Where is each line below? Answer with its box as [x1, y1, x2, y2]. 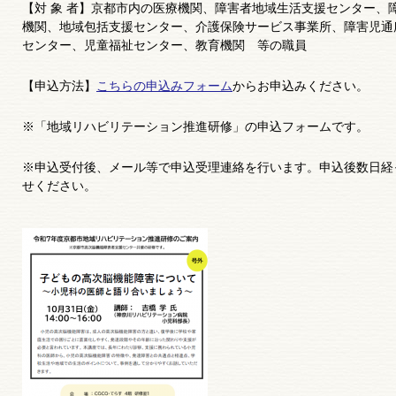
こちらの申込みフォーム [96, 79, 232, 93]
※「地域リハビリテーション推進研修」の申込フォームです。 [22, 119, 369, 133]
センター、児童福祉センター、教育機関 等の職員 [22, 38, 307, 52]
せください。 [22, 179, 96, 193]
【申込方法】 [22, 79, 96, 93]
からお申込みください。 [232, 79, 369, 93]
